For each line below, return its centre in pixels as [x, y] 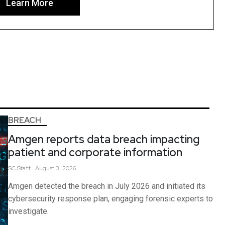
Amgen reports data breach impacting [104, 139]
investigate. [28, 211]
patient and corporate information [95, 152]
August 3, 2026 [55, 168]
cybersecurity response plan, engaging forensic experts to [110, 198]
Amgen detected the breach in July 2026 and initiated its [107, 186]
